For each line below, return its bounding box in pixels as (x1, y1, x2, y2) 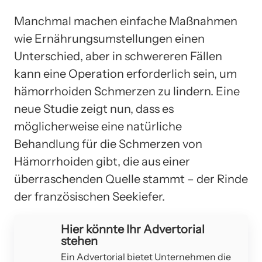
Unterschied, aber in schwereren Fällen (14, 49, 222, 63)
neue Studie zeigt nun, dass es (14, 101, 174, 116)
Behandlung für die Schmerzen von (14, 136, 202, 151)
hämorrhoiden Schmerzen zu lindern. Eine (14, 84, 240, 98)
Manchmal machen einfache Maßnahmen (14, 13, 237, 28)
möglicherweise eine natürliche (14, 119, 182, 133)
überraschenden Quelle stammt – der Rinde (14, 171, 248, 186)
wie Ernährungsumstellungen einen (14, 31, 205, 46)
